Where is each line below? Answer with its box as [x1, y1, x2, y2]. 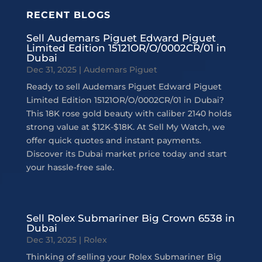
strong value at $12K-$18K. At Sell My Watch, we [26, 121, 225, 132]
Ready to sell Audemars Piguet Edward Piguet [26, 81, 222, 92]
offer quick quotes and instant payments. [26, 135, 201, 146]
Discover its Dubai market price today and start [26, 148, 227, 159]
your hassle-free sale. [26, 161, 114, 173]
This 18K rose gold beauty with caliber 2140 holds [26, 108, 232, 119]
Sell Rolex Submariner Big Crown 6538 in [26, 212, 235, 224]
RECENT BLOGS [26, 9, 111, 20]
